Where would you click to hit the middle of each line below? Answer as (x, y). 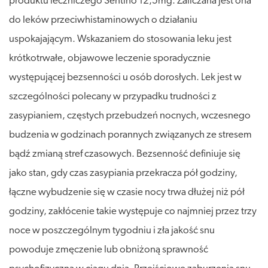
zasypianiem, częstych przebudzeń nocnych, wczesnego (130, 115)
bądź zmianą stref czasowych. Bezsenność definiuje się (125, 154)
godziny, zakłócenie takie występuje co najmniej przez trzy (133, 211)
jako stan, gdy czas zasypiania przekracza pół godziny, (123, 173)
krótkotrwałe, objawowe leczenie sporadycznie (110, 58)
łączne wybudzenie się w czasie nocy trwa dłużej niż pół (127, 192)
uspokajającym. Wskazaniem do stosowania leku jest (120, 39)
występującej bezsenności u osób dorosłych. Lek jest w (125, 77)
